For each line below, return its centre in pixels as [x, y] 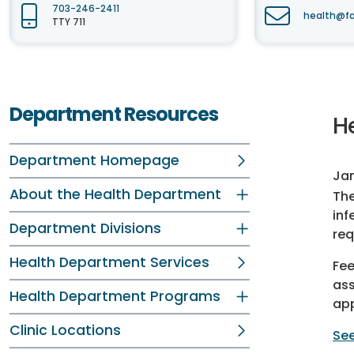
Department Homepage [94, 160]
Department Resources [114, 114]
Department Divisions [85, 228]
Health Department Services [109, 262]
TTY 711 [69, 22]
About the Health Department [115, 194]
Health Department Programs [115, 296]
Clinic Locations [65, 330]
